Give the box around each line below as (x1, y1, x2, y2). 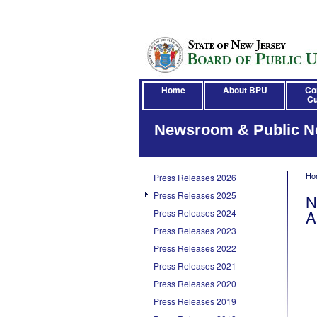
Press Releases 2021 (154, 260, 236, 272)
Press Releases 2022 (154, 242, 236, 254)
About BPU (222, 83, 267, 96)
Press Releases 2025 (154, 189, 236, 201)
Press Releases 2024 (154, 207, 236, 219)
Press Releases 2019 (154, 295, 236, 307)
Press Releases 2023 (154, 224, 236, 236)
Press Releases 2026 (154, 171, 236, 183)
